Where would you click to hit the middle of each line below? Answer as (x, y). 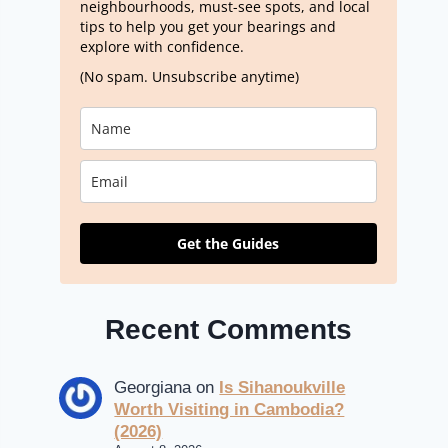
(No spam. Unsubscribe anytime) (189, 76)
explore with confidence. (161, 46)
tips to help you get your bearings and (207, 26)
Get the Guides (228, 243)
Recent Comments (228, 330)
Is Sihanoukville (282, 387)
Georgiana (153, 387)
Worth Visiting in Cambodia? (229, 409)
